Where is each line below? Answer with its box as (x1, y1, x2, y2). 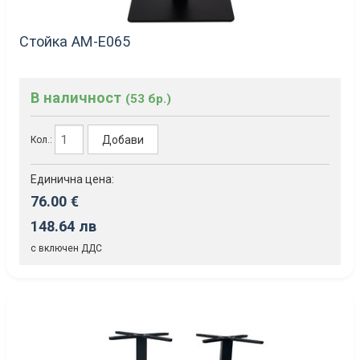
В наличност (31, 89, 125, 107)
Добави (102, 133, 145, 146)
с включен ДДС (31, 243, 102, 255)
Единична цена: (31, 173, 114, 186)
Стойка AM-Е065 (19, 33, 130, 51)
